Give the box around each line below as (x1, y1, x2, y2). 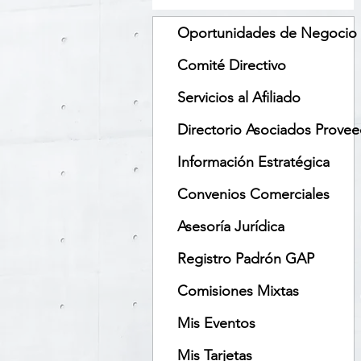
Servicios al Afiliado (177, 89, 301, 106)
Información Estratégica (177, 153, 330, 171)
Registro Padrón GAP (177, 250, 314, 268)
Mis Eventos (177, 314, 255, 332)
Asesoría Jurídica (177, 218, 284, 235)
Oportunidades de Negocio (177, 24, 357, 42)
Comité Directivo (177, 56, 286, 74)
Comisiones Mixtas (177, 282, 299, 300)
